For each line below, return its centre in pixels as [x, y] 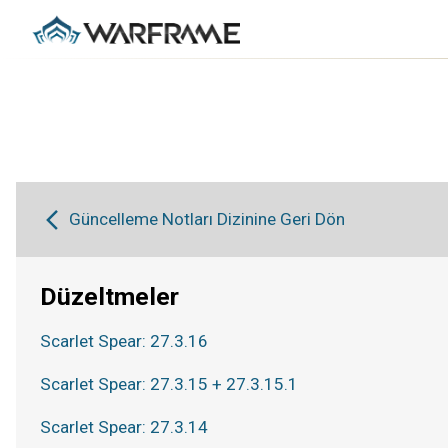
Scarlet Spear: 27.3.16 [124, 341]
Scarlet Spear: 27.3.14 [124, 427]
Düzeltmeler [109, 296]
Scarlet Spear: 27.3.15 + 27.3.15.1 [169, 384]
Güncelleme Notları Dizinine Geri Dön [207, 219]
